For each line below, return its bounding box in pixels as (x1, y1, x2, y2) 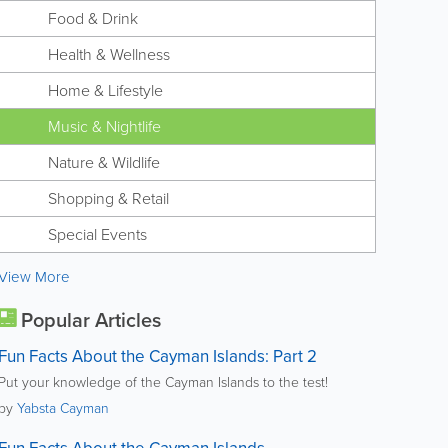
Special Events (47, 223, 147, 247)
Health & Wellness (47, 43, 170, 67)
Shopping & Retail (47, 187, 169, 211)
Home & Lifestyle (47, 79, 163, 103)
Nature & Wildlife (47, 151, 160, 175)
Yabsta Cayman (16, 398, 109, 420)
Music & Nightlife (47, 115, 161, 139)
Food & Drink (47, 7, 138, 31)
